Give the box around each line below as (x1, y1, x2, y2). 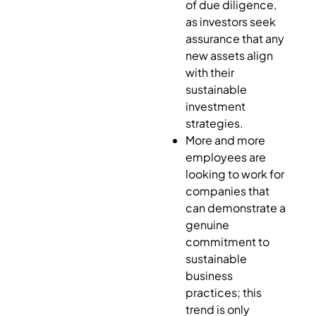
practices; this (185, 284, 262, 300)
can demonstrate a (185, 200, 286, 215)
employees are (185, 149, 266, 164)
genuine (185, 217, 229, 232)
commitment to (185, 233, 269, 249)
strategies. (185, 115, 243, 130)
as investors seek (185, 13, 276, 29)
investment (185, 98, 245, 114)
